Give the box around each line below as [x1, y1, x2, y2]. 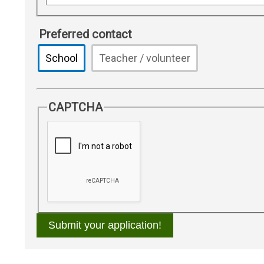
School [45, 51, 78, 64]
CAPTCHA [48, 100, 103, 114]
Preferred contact [39, 27, 132, 41]
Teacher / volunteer [99, 51, 190, 64]
